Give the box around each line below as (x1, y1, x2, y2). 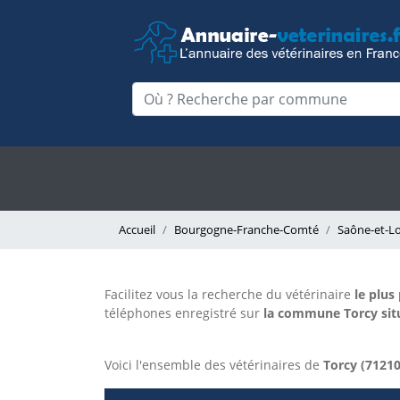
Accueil (119, 221, 155, 238)
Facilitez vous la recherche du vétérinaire (104, 286, 351, 304)
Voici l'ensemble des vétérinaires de (104, 356, 323, 374)
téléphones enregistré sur (104, 304, 260, 322)
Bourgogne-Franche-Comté (174, 221, 319, 238)
